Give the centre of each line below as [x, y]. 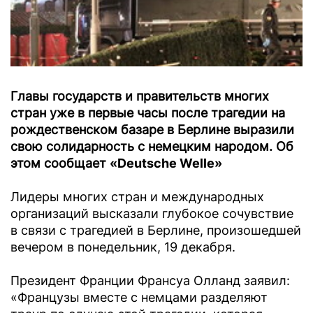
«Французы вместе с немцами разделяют [139, 298]
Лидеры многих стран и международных [137, 197]
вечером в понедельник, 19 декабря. [123, 247]
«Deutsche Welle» [166, 163]
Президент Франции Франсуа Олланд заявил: [150, 281]
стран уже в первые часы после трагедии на [148, 113]
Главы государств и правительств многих [140, 96]
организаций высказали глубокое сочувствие [152, 214]
